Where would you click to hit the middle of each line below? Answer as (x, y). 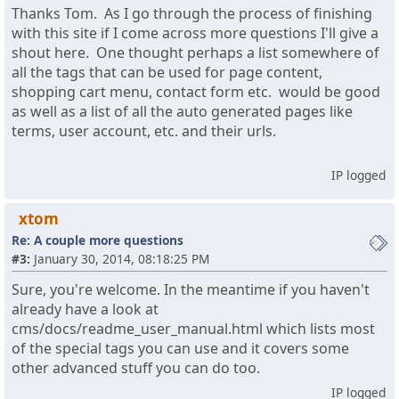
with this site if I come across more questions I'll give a (195, 33)
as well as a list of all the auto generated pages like (182, 112)
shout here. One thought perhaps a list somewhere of (195, 53)
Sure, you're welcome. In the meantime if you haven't (191, 290)
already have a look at (85, 309)
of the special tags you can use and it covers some (180, 349)
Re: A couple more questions (98, 240)
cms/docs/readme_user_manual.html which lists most (193, 329)
